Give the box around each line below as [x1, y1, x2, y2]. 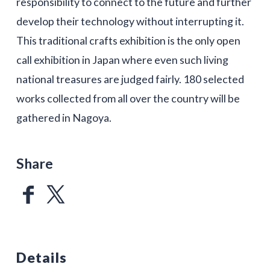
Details [16, 248, 67, 266]
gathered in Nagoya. [16, 110, 111, 124]
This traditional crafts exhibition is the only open [16, 33, 240, 47]
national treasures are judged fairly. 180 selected [16, 72, 244, 86]
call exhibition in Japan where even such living [16, 52, 228, 66]
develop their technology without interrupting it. [16, 14, 244, 28]
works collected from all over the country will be [16, 91, 240, 105]
